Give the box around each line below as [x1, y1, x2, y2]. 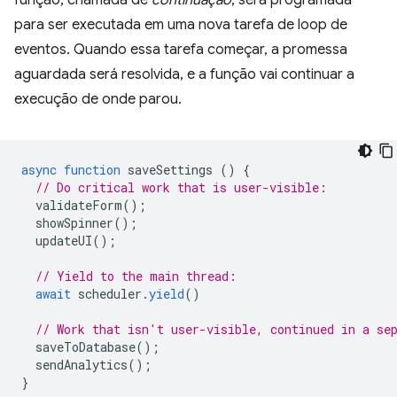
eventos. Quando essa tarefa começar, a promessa [14, 41, 347, 59]
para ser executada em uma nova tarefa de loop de [14, 16, 347, 35]
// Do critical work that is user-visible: [35, 179, 327, 197]
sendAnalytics [35, 356, 128, 374]
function [64, 161, 121, 179]
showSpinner [35, 214, 113, 232]
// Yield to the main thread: [35, 268, 237, 285]
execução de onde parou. [14, 90, 182, 109]
